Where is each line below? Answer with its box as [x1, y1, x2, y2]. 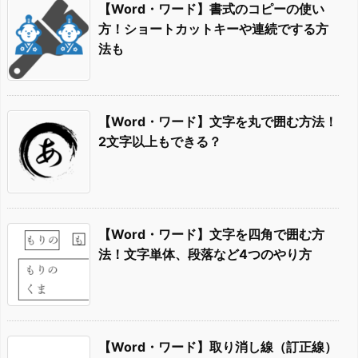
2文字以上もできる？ [98, 133, 221, 149]
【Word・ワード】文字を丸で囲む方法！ [98, 113, 337, 129]
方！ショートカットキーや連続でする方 [98, 20, 328, 37]
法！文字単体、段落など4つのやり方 [98, 245, 312, 262]
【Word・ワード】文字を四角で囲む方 [98, 225, 324, 242]
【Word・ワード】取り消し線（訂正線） [98, 338, 337, 355]
